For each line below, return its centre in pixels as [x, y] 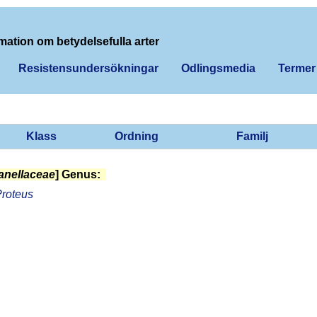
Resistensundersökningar [88, 68]
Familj [252, 136]
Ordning [137, 136]
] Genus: [78, 174]
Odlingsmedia [218, 68]
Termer [297, 68]
